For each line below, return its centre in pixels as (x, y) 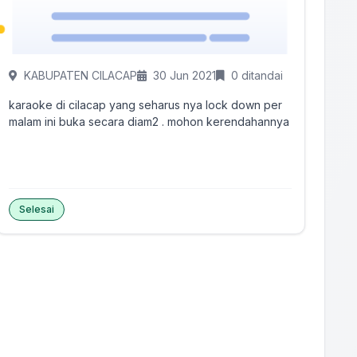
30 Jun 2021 (185, 75)
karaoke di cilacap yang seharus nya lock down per (146, 105)
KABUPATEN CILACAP (81, 75)
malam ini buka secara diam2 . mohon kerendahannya (149, 122)
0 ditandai (257, 75)
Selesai (37, 209)
